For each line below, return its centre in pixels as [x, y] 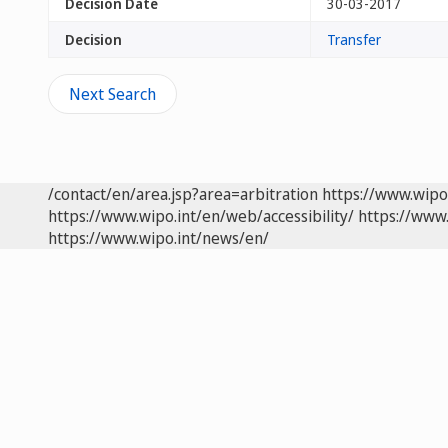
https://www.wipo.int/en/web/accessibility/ [201, 216]
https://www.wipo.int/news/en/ [158, 238]
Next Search [112, 94]
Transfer [354, 39]
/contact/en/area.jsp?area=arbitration [183, 194]
